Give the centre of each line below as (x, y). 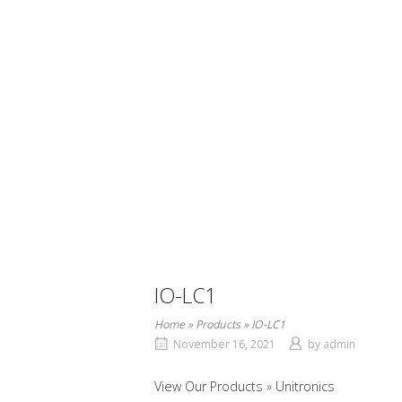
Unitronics (305, 387)
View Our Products (210, 387)
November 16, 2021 (224, 345)
